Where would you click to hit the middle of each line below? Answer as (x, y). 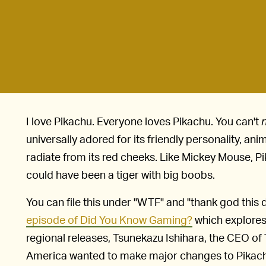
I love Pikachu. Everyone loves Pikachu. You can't (144, 121)
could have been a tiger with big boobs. (121, 175)
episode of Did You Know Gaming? (109, 220)
